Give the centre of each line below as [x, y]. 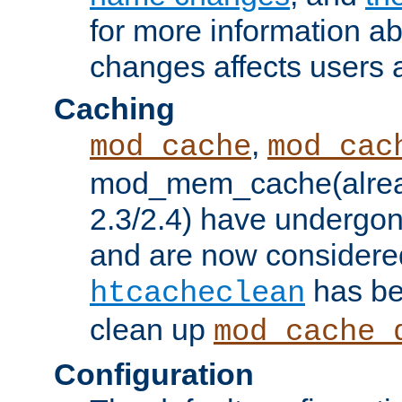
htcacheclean [197, 293]
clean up [152, 329]
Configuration [154, 374]
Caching [114, 108]
